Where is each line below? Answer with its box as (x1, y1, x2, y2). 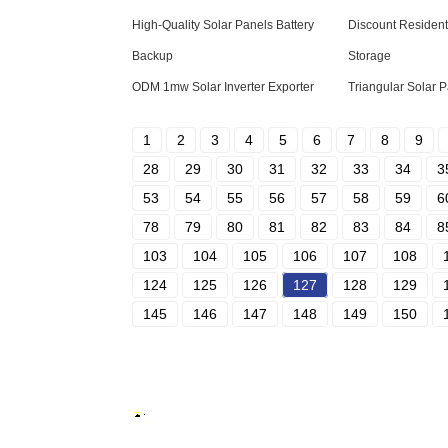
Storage (348, 49, 391, 63)
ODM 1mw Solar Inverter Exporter (132, 80, 314, 94)
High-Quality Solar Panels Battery (132, 18, 314, 32)
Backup (132, 49, 173, 63)
